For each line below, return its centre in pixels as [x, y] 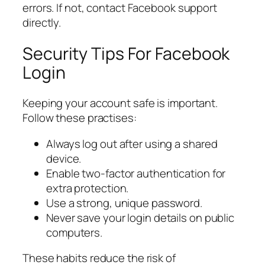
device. [64, 158]
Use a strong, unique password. [124, 203]
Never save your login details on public [140, 217]
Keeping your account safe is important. [120, 103]
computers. [75, 232]
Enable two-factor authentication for [136, 173]
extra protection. [88, 188]
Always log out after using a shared [132, 143]
